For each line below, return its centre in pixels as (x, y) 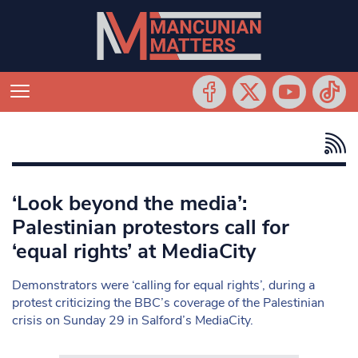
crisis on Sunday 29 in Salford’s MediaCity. (133, 320)
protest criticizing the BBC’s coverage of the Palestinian (168, 303)
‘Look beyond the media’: (129, 203)
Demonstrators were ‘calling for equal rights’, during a (163, 285)
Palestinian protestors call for (151, 227)
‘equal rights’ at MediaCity (134, 251)
